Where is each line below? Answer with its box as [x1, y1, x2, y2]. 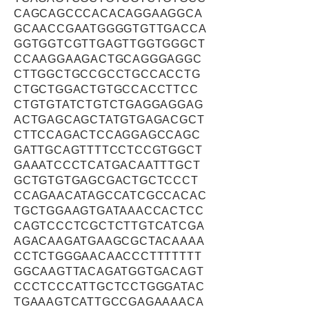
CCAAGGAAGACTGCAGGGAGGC [14, 53, 202, 65]
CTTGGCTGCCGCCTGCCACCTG [14, 68, 201, 80]
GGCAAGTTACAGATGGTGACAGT [14, 266, 204, 277]
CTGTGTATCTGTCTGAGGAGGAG [14, 99, 203, 110]
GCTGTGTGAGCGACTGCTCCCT [14, 175, 199, 186]
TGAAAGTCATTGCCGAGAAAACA [14, 296, 204, 308]
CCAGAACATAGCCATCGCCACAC [14, 190, 207, 201]
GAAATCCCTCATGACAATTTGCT [14, 159, 201, 171]
